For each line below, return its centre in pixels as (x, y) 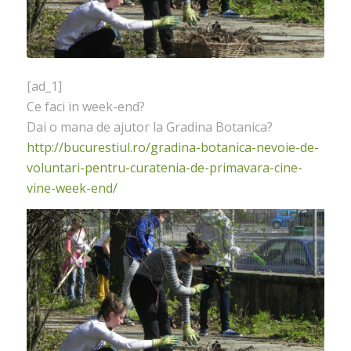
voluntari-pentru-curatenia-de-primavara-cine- (164, 168)
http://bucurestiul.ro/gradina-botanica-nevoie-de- (172, 148)
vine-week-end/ (72, 188)
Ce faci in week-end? (85, 107)
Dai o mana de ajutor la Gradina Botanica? (149, 127)
